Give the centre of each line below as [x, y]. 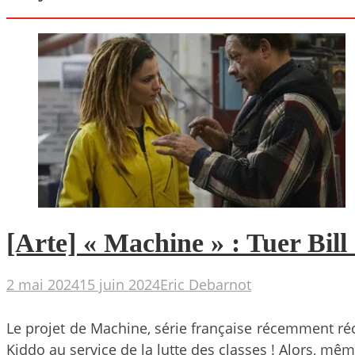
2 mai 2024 [43, 284]
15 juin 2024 [120, 284]
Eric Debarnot [206, 284]
